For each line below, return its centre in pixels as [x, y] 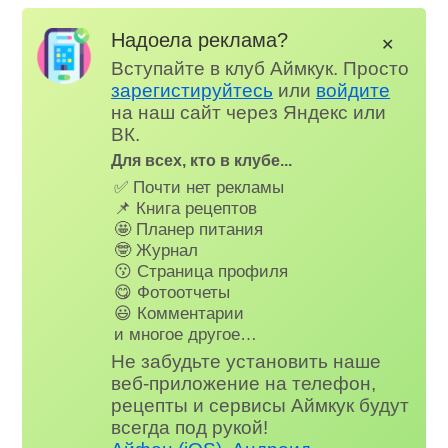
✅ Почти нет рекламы [199, 186]
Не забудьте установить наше [246, 362]
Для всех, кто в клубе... [202, 161]
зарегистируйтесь [192, 91]
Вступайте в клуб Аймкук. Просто [260, 69]
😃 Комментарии [179, 312]
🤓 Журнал [156, 249]
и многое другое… [186, 333]
